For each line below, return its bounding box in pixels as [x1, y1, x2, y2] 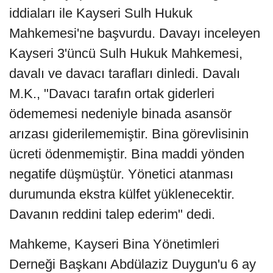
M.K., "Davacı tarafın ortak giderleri [9, 85, 214, 101]
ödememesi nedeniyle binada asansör [9, 105, 232, 121]
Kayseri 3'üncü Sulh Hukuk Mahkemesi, [9, 45, 243, 61]
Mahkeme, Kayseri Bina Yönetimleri [9, 236, 219, 252]
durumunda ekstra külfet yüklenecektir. [9, 186, 235, 202]
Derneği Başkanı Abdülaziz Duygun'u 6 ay [9, 256, 256, 272]
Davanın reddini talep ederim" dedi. [9, 206, 215, 222]
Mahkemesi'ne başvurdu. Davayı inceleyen [9, 25, 260, 41]
